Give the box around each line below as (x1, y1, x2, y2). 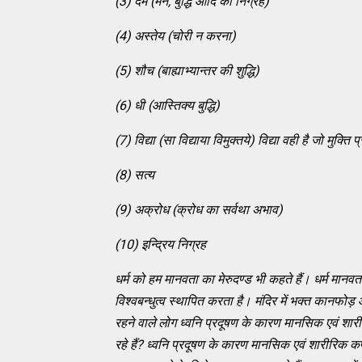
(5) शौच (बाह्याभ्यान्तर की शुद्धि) (115, 62, 259, 78)
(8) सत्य (115, 166, 154, 183)
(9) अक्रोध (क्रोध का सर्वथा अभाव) (115, 201, 283, 217)
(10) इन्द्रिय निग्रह (115, 236, 206, 252)
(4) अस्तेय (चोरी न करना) (115, 27, 236, 44)
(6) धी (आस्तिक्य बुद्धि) (115, 97, 220, 113)
